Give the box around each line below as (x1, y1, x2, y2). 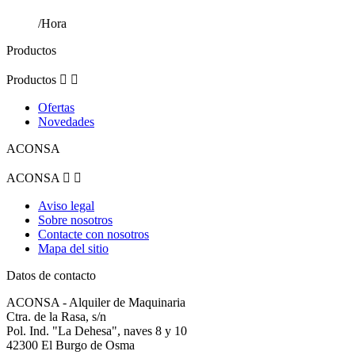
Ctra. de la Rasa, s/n (6, 310, 106, 324)
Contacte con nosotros (38, 227, 149, 242)
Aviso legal (38, 199, 94, 213)
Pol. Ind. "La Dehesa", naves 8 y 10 (6, 324, 187, 338)
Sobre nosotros (38, 213, 113, 227)
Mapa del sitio (38, 242, 109, 256)
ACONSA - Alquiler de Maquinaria (6, 296, 185, 310)
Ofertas (38, 101, 74, 115)
